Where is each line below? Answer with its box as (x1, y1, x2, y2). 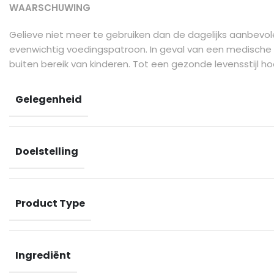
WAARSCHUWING (9, 1, 91, 15)
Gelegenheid (15, 92, 82, 107)
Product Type (15, 196, 85, 211)
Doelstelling (15, 144, 78, 159)
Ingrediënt (15, 248, 71, 263)
